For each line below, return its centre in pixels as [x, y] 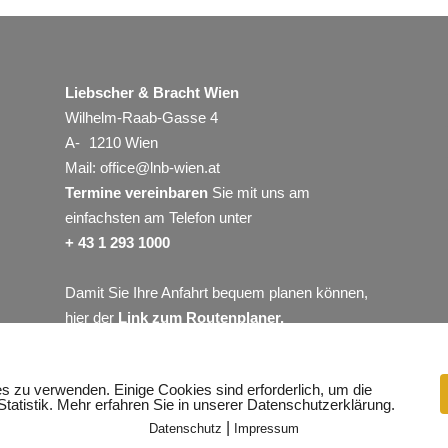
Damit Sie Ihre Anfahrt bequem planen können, [216, 293]
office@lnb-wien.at [159, 168]
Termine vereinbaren [136, 193]
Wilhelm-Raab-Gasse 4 [141, 118]
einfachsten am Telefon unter [158, 218]
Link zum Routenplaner [198, 318]
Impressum [266, 428]
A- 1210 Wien [115, 143]
